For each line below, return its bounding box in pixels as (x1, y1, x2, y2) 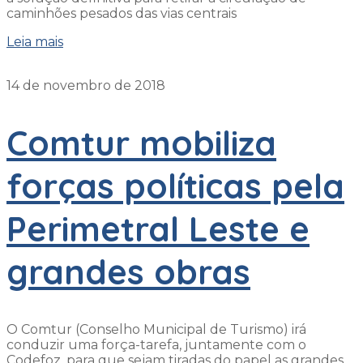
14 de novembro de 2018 (6, 78, 165, 94)
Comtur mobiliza (6, 122, 276, 165)
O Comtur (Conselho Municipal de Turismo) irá (6, 322, 306, 338)
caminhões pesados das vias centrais (6, 6, 237, 22)
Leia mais (6, 34, 63, 50)
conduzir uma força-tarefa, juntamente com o (6, 337, 306, 353)
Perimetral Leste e (6, 207, 310, 251)
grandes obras (6, 250, 250, 294)
